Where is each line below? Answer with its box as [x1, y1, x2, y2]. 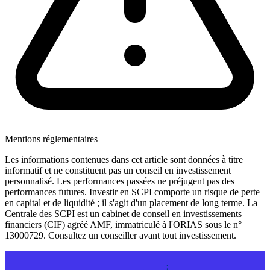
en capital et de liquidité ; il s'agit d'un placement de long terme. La [5, 197, 257, 208]
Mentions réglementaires [5, 133, 98, 144]
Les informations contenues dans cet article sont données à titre [5, 154, 243, 165]
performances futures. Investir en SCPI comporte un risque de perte [5, 186, 260, 197]
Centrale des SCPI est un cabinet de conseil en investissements [5, 208, 242, 219]
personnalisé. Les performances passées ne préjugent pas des [5, 175, 234, 186]
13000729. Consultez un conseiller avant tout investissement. [5, 230, 236, 240]
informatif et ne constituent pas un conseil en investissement [5, 165, 231, 175]
